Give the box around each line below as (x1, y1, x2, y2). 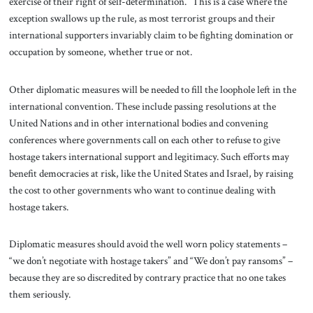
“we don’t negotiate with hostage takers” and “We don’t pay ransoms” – (8, 254, 293, 268)
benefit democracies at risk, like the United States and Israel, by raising (8, 166, 293, 180)
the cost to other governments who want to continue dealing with (8, 182, 276, 197)
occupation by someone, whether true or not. (8, 44, 194, 59)
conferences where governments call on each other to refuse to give (8, 132, 280, 147)
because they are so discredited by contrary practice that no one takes (8, 270, 286, 285)
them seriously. (8, 287, 73, 302)
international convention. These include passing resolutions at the (8, 99, 276, 113)
